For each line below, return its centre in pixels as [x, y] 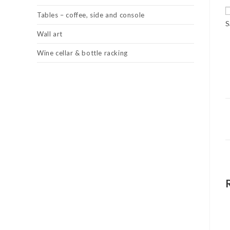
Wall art [50, 34]
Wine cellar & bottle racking [82, 53]
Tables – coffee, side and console [91, 15]
